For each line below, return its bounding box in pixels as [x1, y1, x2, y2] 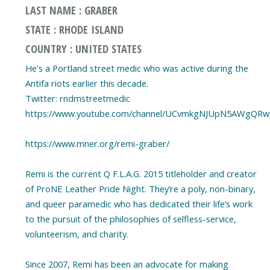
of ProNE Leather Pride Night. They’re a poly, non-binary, [25, 183, 256, 195]
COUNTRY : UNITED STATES [25, 41, 142, 57]
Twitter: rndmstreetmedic [25, 92, 130, 105]
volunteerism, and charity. [25, 228, 128, 240]
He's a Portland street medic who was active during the [25, 62, 248, 75]
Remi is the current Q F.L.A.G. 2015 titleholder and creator [25, 168, 257, 180]
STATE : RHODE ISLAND [25, 21, 124, 37]
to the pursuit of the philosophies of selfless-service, [25, 213, 236, 225]
